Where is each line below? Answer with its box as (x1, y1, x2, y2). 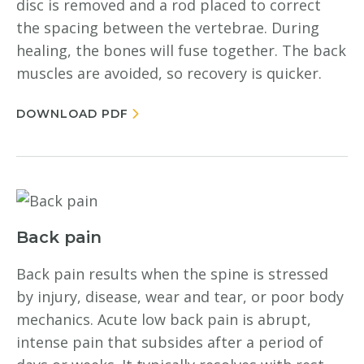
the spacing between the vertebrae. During (16, 18, 319, 37)
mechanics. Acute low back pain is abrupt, (16, 310, 311, 329)
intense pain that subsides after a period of (16, 332, 323, 352)
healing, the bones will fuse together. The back (16, 41, 346, 60)
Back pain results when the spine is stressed (16, 264, 328, 284)
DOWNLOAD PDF (16, 106, 128, 121)
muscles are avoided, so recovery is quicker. (16, 63, 322, 83)
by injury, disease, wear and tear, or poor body (16, 287, 344, 306)
